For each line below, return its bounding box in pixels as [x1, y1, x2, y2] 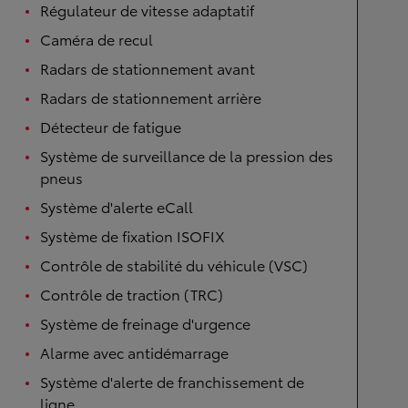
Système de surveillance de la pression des [40, 144, 333, 166]
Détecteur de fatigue [40, 115, 181, 137]
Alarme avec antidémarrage [40, 341, 229, 362]
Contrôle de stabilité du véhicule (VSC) [40, 253, 308, 275]
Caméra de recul [40, 27, 153, 49]
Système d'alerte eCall [40, 195, 193, 217]
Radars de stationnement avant [40, 56, 255, 78]
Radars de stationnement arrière [40, 86, 261, 107]
